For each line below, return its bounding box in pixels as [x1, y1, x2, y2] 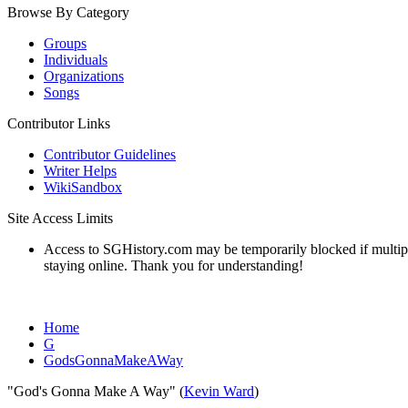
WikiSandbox [44, 179, 122, 195]
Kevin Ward [184, 383, 254, 399]
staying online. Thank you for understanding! [44, 258, 303, 273]
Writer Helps [44, 163, 117, 178]
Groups [44, 36, 87, 51]
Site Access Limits [7, 210, 113, 226]
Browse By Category [7, 5, 129, 20]
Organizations [44, 68, 124, 84]
